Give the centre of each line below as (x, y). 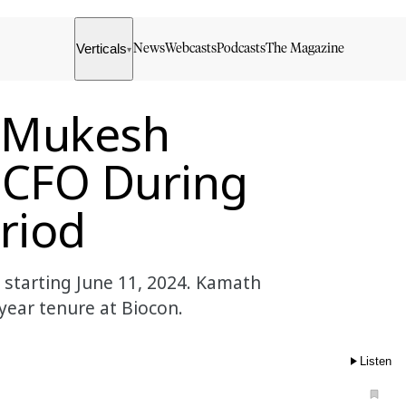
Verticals (102, 49)
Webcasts (191, 48)
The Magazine (305, 48)
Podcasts (242, 48)
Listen (376, 361)
